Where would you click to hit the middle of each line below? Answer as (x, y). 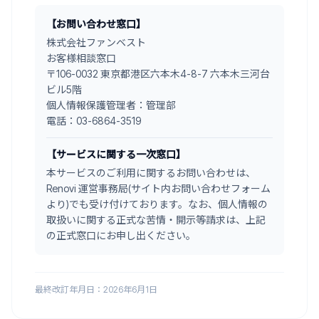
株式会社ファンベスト (96, 42)
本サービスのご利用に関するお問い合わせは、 (151, 173)
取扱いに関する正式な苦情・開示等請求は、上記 (156, 220)
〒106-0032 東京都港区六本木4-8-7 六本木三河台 (158, 74)
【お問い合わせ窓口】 (96, 24)
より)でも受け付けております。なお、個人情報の (157, 204)
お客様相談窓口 (81, 58)
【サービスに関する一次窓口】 (116, 154)
